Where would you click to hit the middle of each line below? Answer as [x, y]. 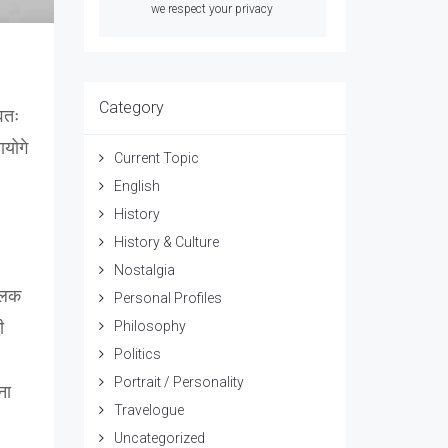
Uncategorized [159, 438]
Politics [137, 354]
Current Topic [156, 158]
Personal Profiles [167, 298]
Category [131, 107]
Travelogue [148, 410]
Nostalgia [144, 270]
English [136, 186]
